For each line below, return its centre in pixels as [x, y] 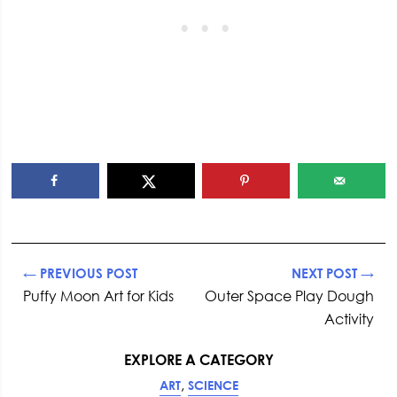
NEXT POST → [332, 273]
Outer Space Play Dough [289, 296]
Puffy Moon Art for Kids [99, 296]
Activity [349, 319]
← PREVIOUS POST [81, 273]
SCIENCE [213, 385]
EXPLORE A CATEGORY [198, 360]
